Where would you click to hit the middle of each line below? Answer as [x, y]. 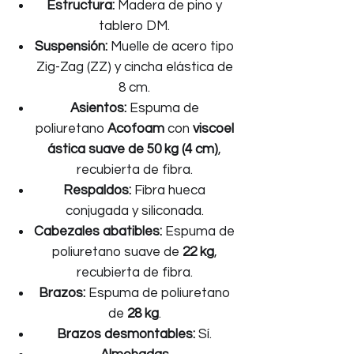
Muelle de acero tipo [171, 47]
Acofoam [136, 129]
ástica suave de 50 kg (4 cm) [133, 149]
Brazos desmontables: [126, 334]
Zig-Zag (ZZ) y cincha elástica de [134, 67]
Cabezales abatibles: [98, 232]
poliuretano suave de [117, 252]
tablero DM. [134, 26]
